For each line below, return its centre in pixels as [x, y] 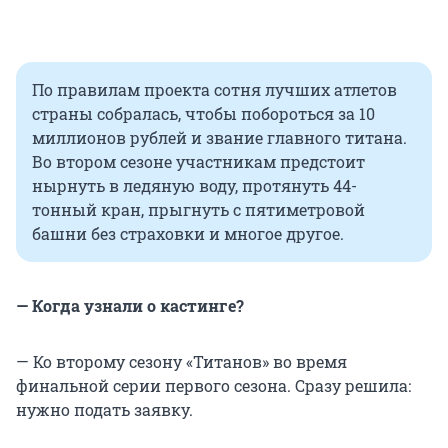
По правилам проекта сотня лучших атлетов [214, 90]
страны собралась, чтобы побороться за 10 [203, 114]
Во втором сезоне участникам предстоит [198, 162]
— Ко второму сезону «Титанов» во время [181, 362]
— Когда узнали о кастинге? [130, 306]
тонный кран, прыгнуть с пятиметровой [198, 210]
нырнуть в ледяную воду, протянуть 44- [194, 186]
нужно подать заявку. [104, 410]
